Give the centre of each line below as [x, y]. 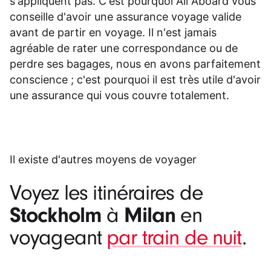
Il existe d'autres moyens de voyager [103, 160]
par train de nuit [174, 238]
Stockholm [56, 216]
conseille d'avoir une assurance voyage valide [126, 17]
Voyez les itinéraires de [106, 194]
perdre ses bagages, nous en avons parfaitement [135, 64]
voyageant [58, 238]
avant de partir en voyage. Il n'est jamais [113, 33]
